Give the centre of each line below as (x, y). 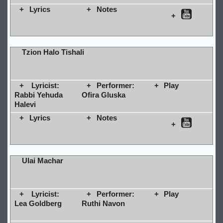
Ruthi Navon (103, 203)
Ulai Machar (42, 160)
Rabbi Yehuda (38, 95)
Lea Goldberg (38, 203)
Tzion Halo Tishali (53, 52)
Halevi (25, 104)
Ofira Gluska (103, 95)
